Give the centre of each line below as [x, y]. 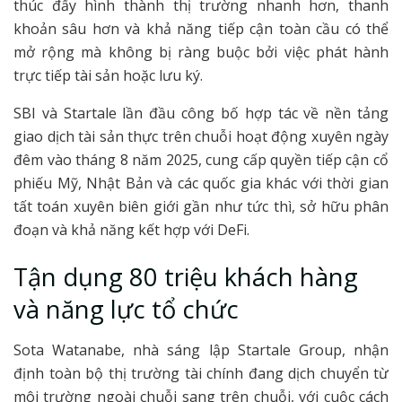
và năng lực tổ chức [126, 310]
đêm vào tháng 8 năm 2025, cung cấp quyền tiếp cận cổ [201, 159]
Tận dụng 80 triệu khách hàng [186, 277]
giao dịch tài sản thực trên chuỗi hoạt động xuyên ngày [201, 136]
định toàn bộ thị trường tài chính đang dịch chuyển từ [201, 374]
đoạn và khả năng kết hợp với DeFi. [131, 229]
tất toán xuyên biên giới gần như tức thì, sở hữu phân [201, 206]
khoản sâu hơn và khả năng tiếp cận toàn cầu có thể [201, 28]
